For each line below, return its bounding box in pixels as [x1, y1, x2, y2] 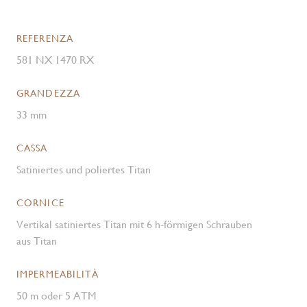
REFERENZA [16, 33, 74, 44]
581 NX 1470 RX [16, 53, 94, 66]
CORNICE [16, 197, 64, 208]
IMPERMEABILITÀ [16, 269, 99, 280]
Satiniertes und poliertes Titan [16, 163, 151, 176]
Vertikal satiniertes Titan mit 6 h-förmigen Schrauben [16, 218, 252, 231]
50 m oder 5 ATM [16, 289, 97, 302]
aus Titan [16, 234, 57, 247]
